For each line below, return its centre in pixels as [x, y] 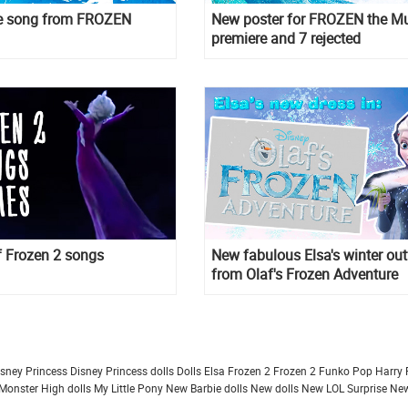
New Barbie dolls [207, 388]
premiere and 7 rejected [286, 38]
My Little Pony [128, 388]
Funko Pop [346, 371]
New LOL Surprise [344, 388]
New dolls [275, 388]
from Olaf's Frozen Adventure [304, 275]
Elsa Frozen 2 [237, 371]
